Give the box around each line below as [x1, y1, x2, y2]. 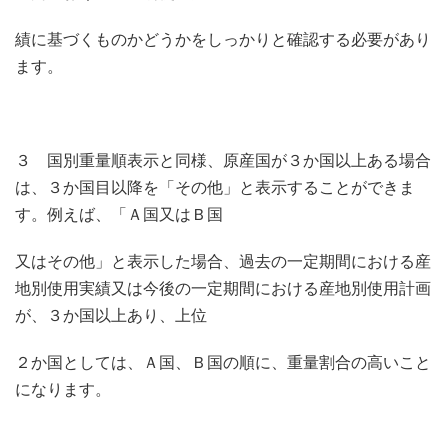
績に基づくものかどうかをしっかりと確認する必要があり [15, 29, 431, 49]
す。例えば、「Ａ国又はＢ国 [15, 204, 223, 224]
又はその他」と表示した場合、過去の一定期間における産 [15, 251, 431, 271]
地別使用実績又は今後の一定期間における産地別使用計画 [15, 278, 431, 298]
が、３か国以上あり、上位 [15, 305, 207, 325]
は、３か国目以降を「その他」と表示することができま [15, 177, 415, 197]
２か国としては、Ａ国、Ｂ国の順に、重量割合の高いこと [15, 352, 431, 372]
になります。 [15, 379, 111, 399]
